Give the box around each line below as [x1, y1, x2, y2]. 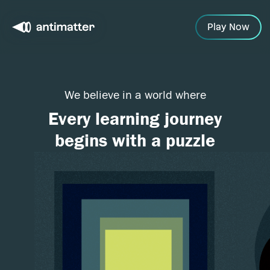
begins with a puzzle [55, 130, 215, 151]
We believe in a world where [64, 88, 206, 102]
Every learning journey [48, 108, 222, 130]
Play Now [207, 22, 250, 32]
